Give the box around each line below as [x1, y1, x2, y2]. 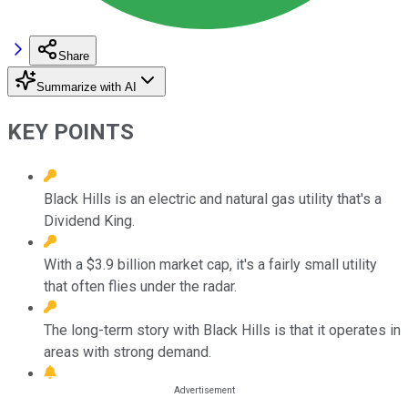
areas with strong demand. [44, 342, 211, 361]
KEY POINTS [7, 118, 134, 145]
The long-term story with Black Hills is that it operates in [44, 321, 401, 339]
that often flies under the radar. [44, 277, 237, 295]
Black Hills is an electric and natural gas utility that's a [44, 189, 382, 208]
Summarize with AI [36, 79, 137, 94]
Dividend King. [44, 211, 135, 229]
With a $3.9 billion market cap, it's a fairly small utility [44, 255, 377, 273]
